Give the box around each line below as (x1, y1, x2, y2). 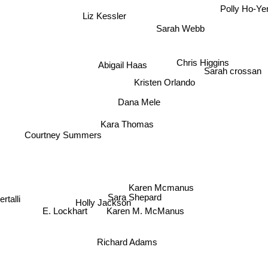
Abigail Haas (97, 59, 147, 70)
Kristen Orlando (132, 75, 194, 86)
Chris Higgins (176, 57, 229, 68)
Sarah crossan (203, 66, 261, 77)
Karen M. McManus (109, 207, 187, 218)
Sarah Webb (155, 22, 204, 33)
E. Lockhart (44, 209, 90, 220)
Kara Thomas (99, 117, 153, 128)
